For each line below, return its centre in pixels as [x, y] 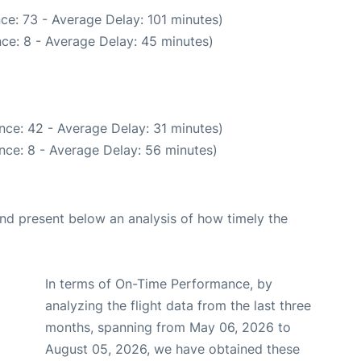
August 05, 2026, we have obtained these [172, 349]
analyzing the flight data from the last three [178, 305]
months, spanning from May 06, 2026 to [168, 327]
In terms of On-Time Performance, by [159, 283]
